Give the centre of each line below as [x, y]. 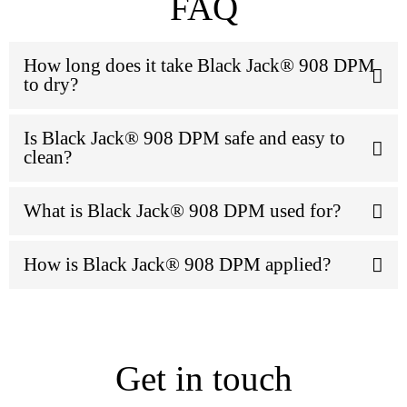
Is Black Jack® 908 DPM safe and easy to [184, 139]
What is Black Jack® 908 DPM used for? [182, 211]
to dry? [51, 85]
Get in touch [203, 379]
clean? [48, 158]
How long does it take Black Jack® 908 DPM [199, 66]
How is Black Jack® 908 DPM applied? [177, 265]
